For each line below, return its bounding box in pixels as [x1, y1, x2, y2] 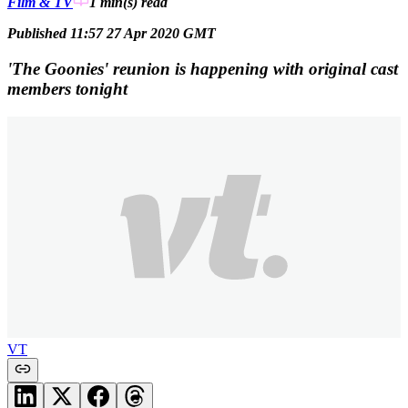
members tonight [7, 78, 127, 98]
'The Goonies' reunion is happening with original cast [7, 58, 398, 78]
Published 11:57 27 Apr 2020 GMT [7, 25, 216, 42]
